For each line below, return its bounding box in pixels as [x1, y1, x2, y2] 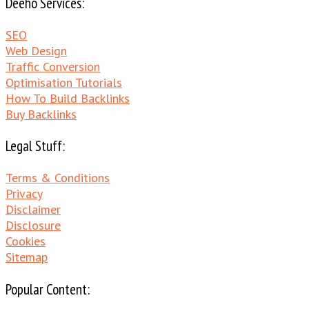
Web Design [6, 43, 67, 59]
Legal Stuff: [6, 137, 65, 156]
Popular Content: [6, 279, 90, 299]
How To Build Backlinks [6, 90, 130, 107]
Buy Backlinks [6, 106, 77, 123]
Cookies [6, 233, 46, 250]
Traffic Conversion [6, 59, 100, 75]
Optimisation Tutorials [6, 74, 122, 91]
